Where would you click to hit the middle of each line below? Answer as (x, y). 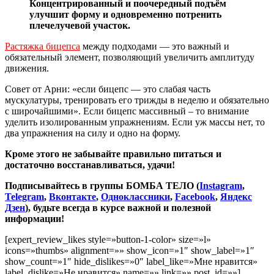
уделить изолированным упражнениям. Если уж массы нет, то (135, 122)
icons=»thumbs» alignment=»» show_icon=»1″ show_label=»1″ (130, 250)
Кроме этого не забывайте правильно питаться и (113, 154)
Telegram (24, 196)
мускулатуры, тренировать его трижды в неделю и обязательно (137, 100)
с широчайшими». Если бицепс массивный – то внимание (127, 111)
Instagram (221, 185)
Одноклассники (135, 196)
